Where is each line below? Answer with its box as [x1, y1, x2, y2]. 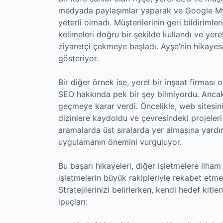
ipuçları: [58, 196, 88, 207]
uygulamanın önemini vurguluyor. [58, 136, 182, 147]
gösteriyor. [58, 53, 99, 63]
